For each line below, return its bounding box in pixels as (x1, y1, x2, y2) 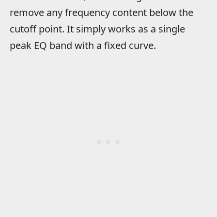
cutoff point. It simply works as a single (10, 22, 185, 35)
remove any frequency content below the (10, 5, 193, 19)
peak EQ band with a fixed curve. (10, 38, 156, 52)
